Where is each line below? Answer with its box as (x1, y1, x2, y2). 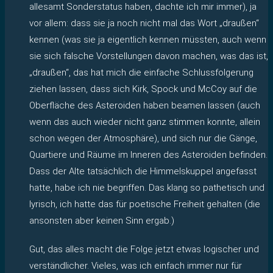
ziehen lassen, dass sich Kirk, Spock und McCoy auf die (29, 83, 257, 94)
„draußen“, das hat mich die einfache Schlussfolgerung (29, 66, 253, 78)
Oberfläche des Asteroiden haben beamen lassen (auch (29, 99, 260, 111)
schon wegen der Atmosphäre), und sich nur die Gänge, (29, 132, 257, 144)
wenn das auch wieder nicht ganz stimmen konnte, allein (29, 116, 260, 127)
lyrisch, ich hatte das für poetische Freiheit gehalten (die (29, 198, 260, 210)
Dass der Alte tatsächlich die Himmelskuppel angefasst (29, 165, 257, 177)
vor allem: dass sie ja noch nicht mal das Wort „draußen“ (29, 17, 259, 29)
